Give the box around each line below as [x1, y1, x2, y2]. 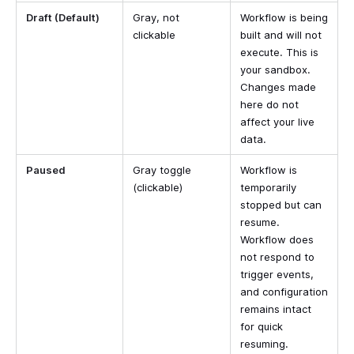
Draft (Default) [26, 10, 100, 24]
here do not [240, 97, 299, 111]
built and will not [240, 28, 322, 41]
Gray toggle [133, 163, 191, 176]
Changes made [240, 80, 316, 93]
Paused [26, 163, 66, 176]
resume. [240, 215, 280, 228]
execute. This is [240, 45, 318, 58]
